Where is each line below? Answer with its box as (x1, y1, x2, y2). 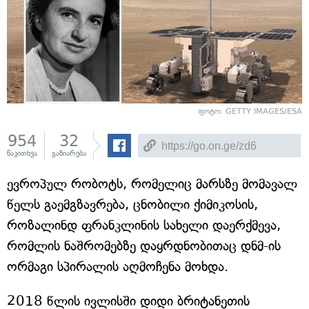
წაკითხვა (7, 149, 37, 159)
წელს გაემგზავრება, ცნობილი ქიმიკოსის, (7, 197, 258, 213)
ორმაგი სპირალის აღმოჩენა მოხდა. (7, 259, 228, 275)
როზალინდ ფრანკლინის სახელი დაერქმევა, (7, 217, 281, 234)
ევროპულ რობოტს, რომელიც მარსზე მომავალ (7, 176, 297, 192)
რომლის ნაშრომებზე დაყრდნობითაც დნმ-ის (7, 238, 281, 255)
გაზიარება (52, 149, 86, 159)
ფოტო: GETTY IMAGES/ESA (198, 107, 302, 117)
